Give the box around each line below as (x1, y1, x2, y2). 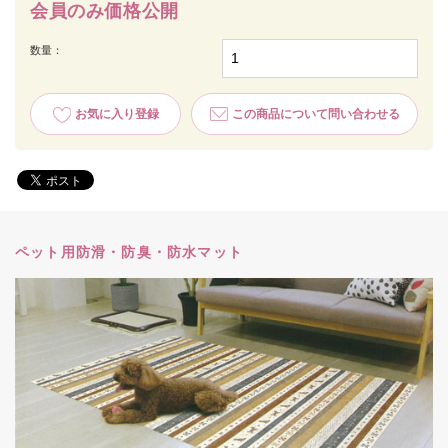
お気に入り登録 (74, 107, 159, 121)
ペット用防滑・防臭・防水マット (15, 244, 243, 261)
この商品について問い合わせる (231, 107, 400, 121)
